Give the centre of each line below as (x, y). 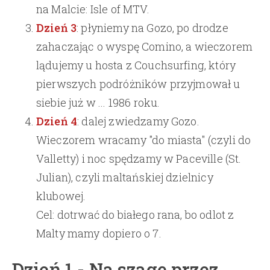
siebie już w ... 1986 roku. (98, 103)
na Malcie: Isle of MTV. (93, 9)
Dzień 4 (57, 121)
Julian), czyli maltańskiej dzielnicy (125, 177)
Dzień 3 (57, 28)
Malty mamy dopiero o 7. (99, 234)
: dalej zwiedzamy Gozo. (138, 121)
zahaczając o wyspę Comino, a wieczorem (145, 47)
